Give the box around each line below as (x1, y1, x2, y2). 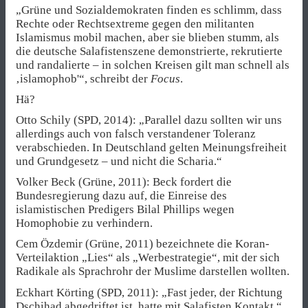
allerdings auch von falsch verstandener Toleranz (16, 127, 256, 140)
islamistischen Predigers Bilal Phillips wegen (16, 203, 234, 217)
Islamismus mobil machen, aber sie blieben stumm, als (16, 30, 279, 44)
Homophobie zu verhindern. (16, 217, 153, 230)
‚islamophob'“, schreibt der (16, 71, 151, 85)
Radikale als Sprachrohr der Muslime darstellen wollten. (16, 265, 289, 278)
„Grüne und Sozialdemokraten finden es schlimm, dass (16, 3, 282, 16)
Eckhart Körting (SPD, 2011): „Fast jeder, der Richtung (16, 285, 283, 299)
